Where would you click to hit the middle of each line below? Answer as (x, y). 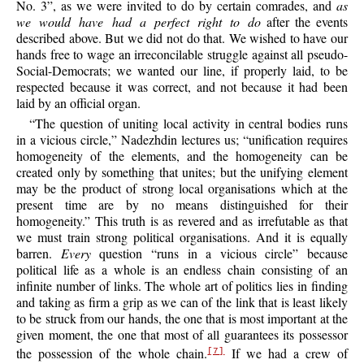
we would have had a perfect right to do (139, 21)
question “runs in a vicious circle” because (219, 253)
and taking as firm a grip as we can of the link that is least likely (182, 302)
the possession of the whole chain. (112, 353)
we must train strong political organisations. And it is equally (182, 237)
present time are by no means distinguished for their (182, 205)
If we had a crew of (286, 353)
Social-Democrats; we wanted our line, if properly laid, (168, 70)
